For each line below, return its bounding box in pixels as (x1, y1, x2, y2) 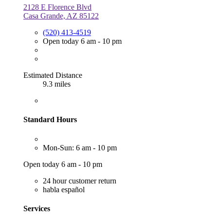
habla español (43, 185, 85, 194)
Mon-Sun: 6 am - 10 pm (43, 143, 117, 152)
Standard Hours (23, 115, 77, 124)
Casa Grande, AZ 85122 (23, 12, 99, 20)
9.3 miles (43, 80, 71, 89)
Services (23, 204, 50, 213)
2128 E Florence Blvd (23, 3, 91, 12)
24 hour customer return (43, 176, 116, 185)
